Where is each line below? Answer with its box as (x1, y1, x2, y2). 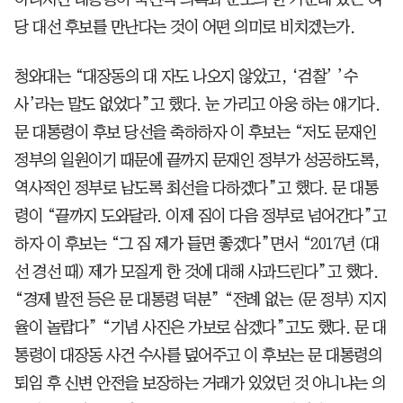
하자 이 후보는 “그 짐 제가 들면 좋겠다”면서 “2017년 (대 (14, 235, 379, 252)
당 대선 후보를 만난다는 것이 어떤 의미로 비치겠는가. (14, 18, 354, 35)
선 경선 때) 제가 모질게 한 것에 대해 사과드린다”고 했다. (14, 263, 378, 280)
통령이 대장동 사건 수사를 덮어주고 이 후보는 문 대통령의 (14, 346, 381, 363)
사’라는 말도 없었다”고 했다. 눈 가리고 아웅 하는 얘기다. (14, 95, 380, 112)
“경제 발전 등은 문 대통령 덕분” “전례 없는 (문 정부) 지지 (14, 291, 386, 308)
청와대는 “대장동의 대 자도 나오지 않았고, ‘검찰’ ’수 (14, 67, 357, 85)
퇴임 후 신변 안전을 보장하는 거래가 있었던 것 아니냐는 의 (14, 374, 386, 391)
